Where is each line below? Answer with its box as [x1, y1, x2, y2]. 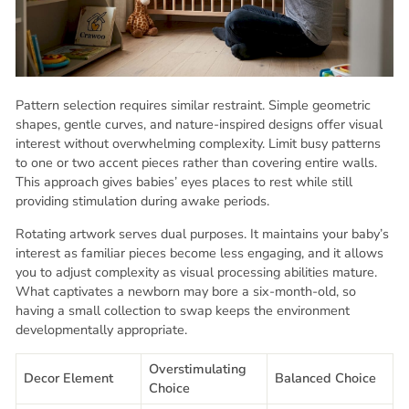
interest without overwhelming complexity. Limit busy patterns [16, 133, 381, 152]
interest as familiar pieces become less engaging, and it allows [16, 243, 383, 262]
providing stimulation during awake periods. [16, 191, 269, 210]
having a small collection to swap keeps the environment [16, 300, 350, 320]
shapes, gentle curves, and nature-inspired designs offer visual [16, 114, 383, 133]
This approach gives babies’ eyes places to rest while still [16, 172, 352, 191]
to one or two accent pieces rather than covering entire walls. [16, 152, 377, 172]
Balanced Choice [275, 368, 376, 387]
